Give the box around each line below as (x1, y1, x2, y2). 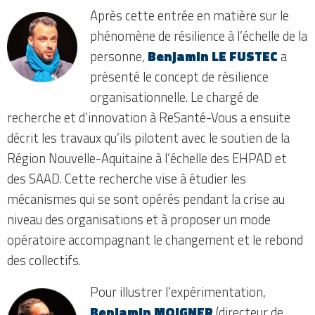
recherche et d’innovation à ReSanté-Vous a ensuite (7, 107, 290, 127)
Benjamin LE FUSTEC (148, 46, 278, 66)
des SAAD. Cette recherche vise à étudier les (7, 168, 246, 188)
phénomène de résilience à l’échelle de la (90, 25, 308, 46)
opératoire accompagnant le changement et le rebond (7, 229, 303, 250)
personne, (90, 46, 148, 66)
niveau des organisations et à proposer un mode (7, 209, 271, 229)
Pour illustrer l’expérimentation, (90, 281, 266, 302)
